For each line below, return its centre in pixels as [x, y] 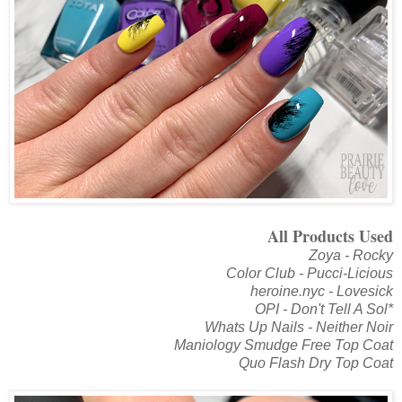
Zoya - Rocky [351, 255]
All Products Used [330, 236]
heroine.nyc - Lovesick [322, 291]
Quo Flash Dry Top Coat [316, 363]
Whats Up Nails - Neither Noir [299, 327]
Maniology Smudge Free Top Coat [284, 345]
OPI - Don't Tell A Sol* [324, 309]
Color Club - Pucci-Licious [310, 273]
